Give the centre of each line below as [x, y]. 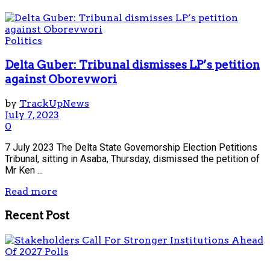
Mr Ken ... [24, 171]
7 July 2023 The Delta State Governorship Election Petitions [131, 148]
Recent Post [37, 216]
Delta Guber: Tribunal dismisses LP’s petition [132, 64]
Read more [31, 192]
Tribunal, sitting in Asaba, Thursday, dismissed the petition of [132, 159]
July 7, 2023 [32, 115]
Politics [24, 40]
